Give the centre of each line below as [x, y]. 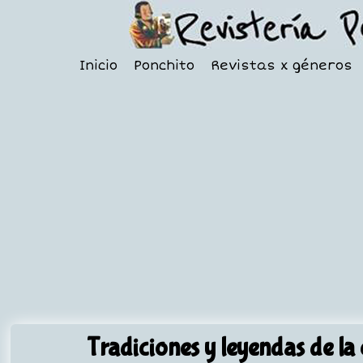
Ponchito [164, 66]
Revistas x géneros [281, 66]
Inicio [98, 66]
